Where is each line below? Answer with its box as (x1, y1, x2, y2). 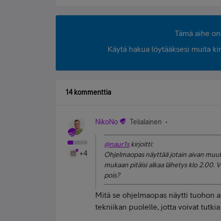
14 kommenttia (66, 88, 111, 96)
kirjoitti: (129, 140, 153, 148)
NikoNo (95, 118, 118, 126)
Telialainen (130, 118, 162, 126)
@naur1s (104, 140, 129, 148)
